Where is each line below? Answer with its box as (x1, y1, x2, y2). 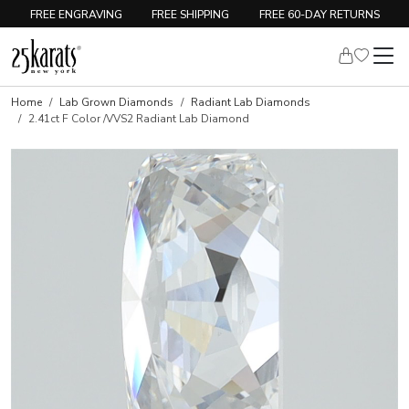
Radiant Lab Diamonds (191, 95, 310, 110)
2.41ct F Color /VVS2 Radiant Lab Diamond (28, 111, 249, 126)
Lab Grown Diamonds (59, 95, 173, 110)
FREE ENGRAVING (29, 6, 122, 22)
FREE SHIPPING (152, 6, 229, 22)
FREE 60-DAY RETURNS (258, 6, 380, 22)
